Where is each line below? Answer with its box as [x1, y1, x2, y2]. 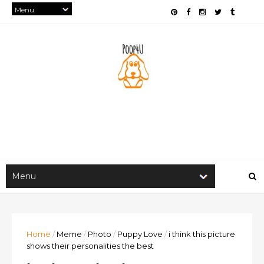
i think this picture [169, 229, 235, 239]
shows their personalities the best [27, 241, 154, 250]
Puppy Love [117, 229, 163, 239]
